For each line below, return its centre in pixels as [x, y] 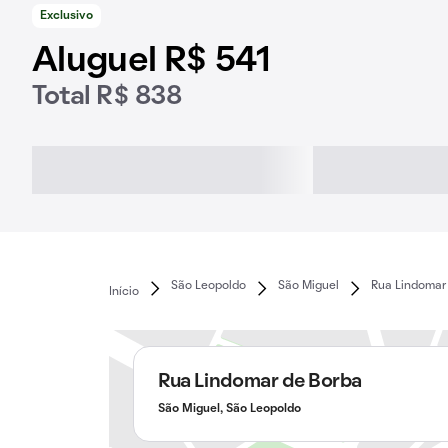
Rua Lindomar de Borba [260, 382]
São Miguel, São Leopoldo [229, 409]
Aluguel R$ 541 [151, 62]
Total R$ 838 [107, 97]
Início [123, 291]
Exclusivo [66, 16]
